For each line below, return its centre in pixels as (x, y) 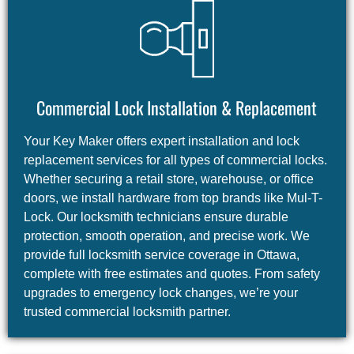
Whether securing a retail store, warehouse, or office (168, 179)
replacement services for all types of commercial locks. (175, 160)
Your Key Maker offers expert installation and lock (161, 141)
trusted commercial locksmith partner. (127, 312)
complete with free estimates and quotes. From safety (171, 274)
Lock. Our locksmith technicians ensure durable (156, 217)
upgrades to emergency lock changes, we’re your (160, 293)
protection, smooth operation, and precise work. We (166, 236)
